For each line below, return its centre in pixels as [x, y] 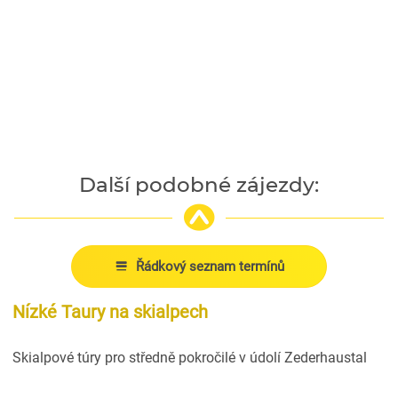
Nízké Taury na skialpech [110, 311]
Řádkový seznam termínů [211, 266]
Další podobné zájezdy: [199, 184]
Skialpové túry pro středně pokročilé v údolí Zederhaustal [189, 357]
